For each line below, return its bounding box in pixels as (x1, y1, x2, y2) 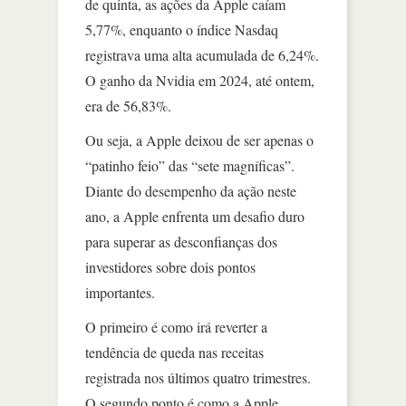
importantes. (85, 283, 155, 302)
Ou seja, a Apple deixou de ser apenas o (85, 130, 314, 150)
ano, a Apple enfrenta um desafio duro (85, 207, 304, 226)
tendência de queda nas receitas (85, 343, 264, 362)
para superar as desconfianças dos (85, 232, 277, 251)
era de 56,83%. (85, 96, 171, 115)
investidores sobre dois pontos (85, 257, 256, 276)
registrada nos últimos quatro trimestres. (85, 368, 311, 387)
